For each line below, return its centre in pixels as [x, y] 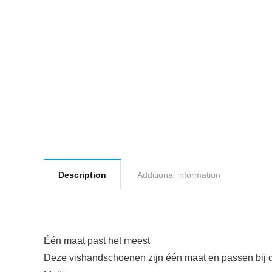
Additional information [179, 175]
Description [82, 175]
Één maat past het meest [97, 241]
